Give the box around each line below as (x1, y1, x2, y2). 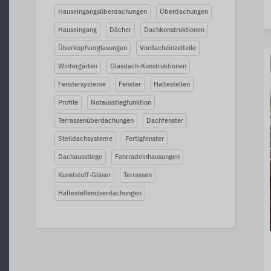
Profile (58, 99, 78, 106)
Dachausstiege (58, 154, 102, 160)
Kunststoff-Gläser (58, 172, 111, 178)
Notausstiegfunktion (91, 99, 151, 106)
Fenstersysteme (58, 81, 106, 88)
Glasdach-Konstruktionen (110, 63, 186, 70)
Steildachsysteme (58, 135, 113, 142)
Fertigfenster (125, 135, 164, 142)
